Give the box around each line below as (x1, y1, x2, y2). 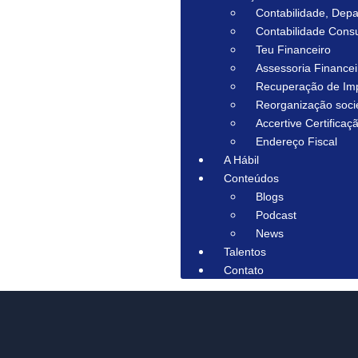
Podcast (256, 209, 297, 221)
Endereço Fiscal (256, 135, 338, 148)
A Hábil (224, 153, 260, 166)
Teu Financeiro (256, 43, 332, 56)
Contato (224, 264, 265, 276)
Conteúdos (224, 172, 280, 185)
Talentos (224, 245, 267, 258)
